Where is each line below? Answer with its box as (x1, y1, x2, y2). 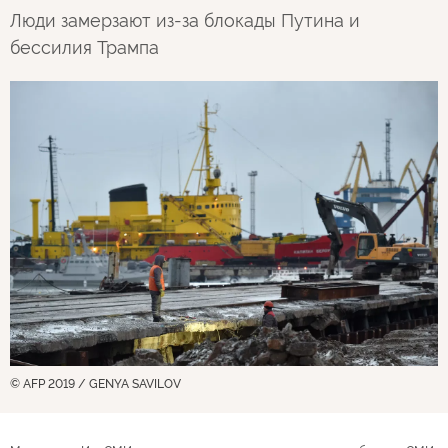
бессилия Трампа (10, 37, 159, 58)
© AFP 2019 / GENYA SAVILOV (10, 376, 181, 391)
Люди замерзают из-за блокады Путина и (10, 10, 360, 31)
